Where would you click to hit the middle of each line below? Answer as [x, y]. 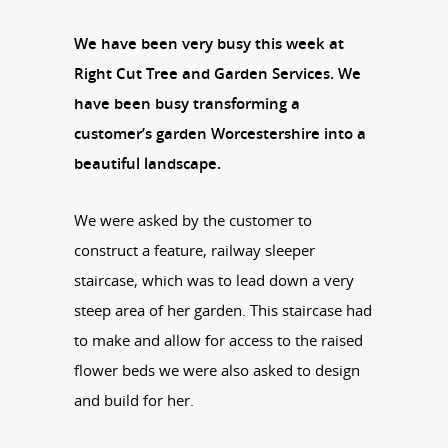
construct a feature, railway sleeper [194, 249]
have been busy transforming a [187, 102]
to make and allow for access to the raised [218, 339]
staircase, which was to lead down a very [214, 279]
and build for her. [134, 399]
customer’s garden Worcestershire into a [220, 132]
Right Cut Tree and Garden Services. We [217, 72]
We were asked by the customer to [193, 219]
